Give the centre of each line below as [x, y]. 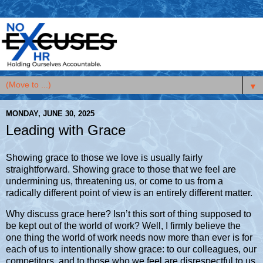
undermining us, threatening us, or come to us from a [114, 181]
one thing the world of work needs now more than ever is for [129, 238]
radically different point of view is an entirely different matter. [129, 193]
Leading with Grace [66, 130]
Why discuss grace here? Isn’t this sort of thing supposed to [129, 214]
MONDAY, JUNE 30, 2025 [50, 114]
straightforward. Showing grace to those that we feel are [121, 170]
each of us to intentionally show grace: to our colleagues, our [131, 249]
